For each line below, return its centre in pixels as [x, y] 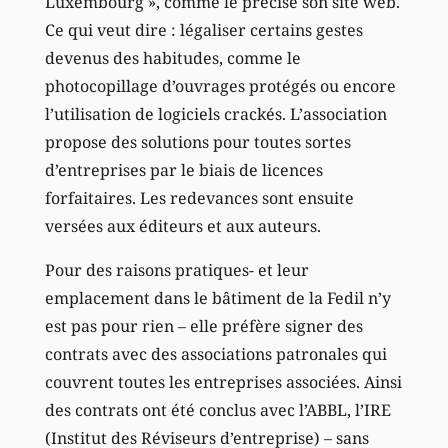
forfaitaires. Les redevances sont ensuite [199, 197]
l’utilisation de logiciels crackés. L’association [215, 113]
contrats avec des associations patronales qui [215, 353]
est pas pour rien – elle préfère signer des [203, 325]
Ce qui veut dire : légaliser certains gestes [203, 29]
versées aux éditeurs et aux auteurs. [182, 225]
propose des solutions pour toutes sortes [197, 141]
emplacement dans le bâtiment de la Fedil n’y [217, 297]
